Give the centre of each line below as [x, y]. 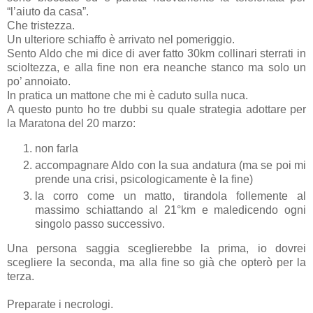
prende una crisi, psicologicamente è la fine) [144, 179]
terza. [21, 277]
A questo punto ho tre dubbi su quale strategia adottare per [156, 109]
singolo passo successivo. [100, 224]
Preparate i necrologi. [60, 305]
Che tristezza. [41, 25]
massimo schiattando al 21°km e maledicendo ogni [170, 210]
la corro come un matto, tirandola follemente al [170, 196]
